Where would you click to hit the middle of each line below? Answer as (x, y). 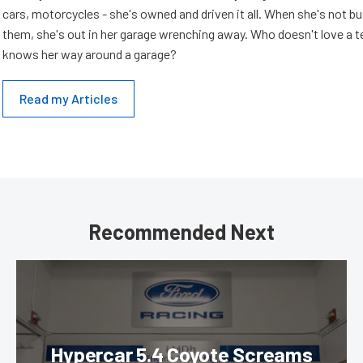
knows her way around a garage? (90, 54)
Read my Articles (68, 98)
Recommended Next (181, 231)
